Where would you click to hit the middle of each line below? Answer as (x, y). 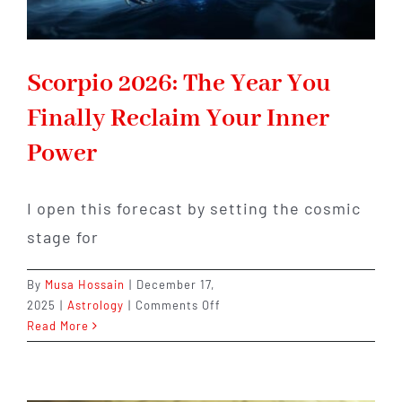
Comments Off (178, 306)
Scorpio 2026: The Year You (179, 84)
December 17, (175, 285)
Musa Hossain (85, 285)
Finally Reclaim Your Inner (178, 119)
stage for (63, 237)
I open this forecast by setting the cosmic (194, 209)
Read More (58, 326)
